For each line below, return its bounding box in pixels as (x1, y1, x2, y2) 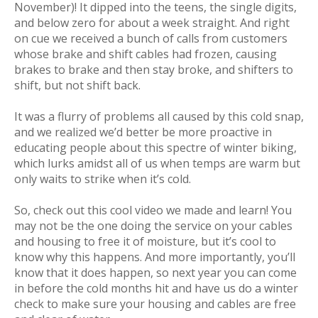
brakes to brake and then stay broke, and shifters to (14, 61, 293, 77)
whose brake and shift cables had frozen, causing (14, 45, 277, 62)
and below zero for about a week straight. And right (14, 14, 290, 31)
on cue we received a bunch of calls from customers (14, 30, 287, 46)
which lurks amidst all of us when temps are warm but (14, 155, 300, 171)
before (27, 280, 66, 296)
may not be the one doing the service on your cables (14, 217, 292, 234)
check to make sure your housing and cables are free (14, 295, 296, 312)
